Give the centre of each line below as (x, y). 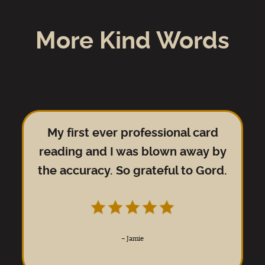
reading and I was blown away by (132, 152)
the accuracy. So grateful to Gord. (132, 171)
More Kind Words (132, 41)
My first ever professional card (132, 133)
